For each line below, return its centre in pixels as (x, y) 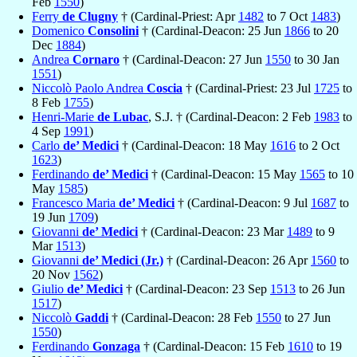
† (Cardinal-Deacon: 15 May (224, 174)
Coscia (165, 88)
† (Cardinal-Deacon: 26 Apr (237, 260)
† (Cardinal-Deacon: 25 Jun (212, 30)
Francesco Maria (75, 202)
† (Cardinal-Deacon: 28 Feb (182, 317)
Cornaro (96, 59)
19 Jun (50, 217)
